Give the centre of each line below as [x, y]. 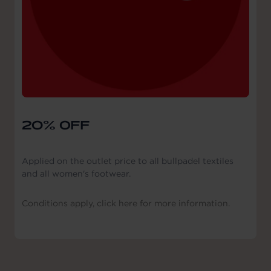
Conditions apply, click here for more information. [126, 204]
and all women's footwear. [76, 174]
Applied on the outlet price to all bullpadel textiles [128, 161]
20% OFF [56, 124]
